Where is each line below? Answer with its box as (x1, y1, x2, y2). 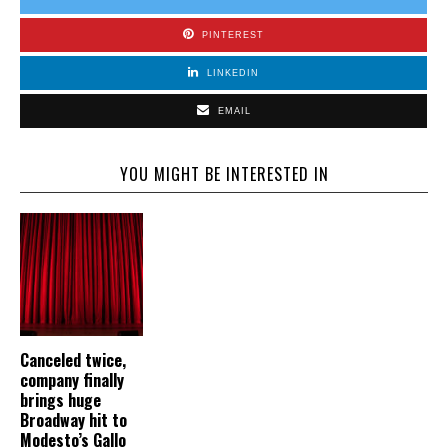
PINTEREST (202, 29, 264, 40)
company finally (20, 367, 124, 392)
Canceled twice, (20, 347, 126, 372)
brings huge (20, 387, 101, 412)
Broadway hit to (20, 407, 127, 432)
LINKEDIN (207, 67, 259, 78)
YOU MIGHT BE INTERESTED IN (119, 161, 329, 186)
